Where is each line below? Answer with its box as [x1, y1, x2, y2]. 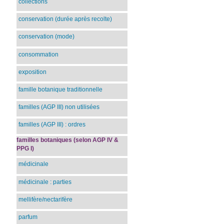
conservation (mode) [18, 33, 75, 40]
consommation [18, 50, 59, 58]
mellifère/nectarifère [18, 195, 73, 203]
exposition [18, 68, 47, 75]
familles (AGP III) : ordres [18, 121, 86, 128]
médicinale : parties [18, 178, 72, 185]
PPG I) [16, 145, 34, 152]
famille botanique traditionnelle [18, 85, 103, 93]
